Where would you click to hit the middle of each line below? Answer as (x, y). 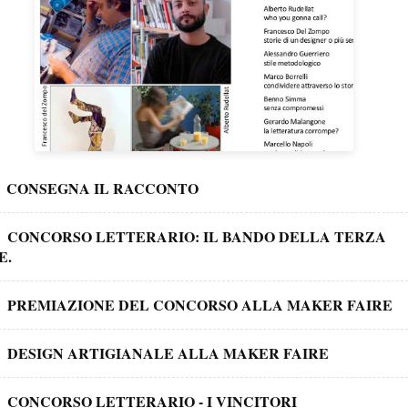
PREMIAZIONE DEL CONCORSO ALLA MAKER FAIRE (200, 304)
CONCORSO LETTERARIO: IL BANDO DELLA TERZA (197, 236)
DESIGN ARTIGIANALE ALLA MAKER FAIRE (168, 352)
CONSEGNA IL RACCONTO (103, 188)
